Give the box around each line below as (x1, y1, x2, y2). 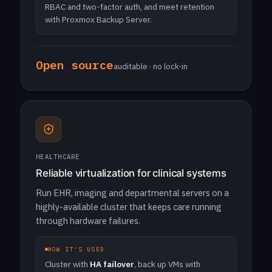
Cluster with (45, 259, 90, 270)
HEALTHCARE (36, 152, 80, 161)
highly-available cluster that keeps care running (36, 201, 222, 212)
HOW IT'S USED (48, 245, 104, 253)
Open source (36, 57, 114, 72)
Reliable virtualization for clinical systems (36, 167, 226, 179)
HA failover (90, 259, 134, 270)
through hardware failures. (36, 215, 140, 226)
